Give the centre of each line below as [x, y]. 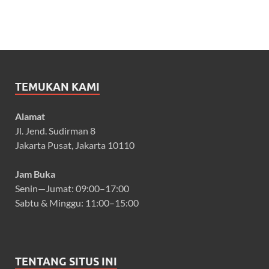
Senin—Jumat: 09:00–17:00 [72, 188]
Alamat [30, 116]
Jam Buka [35, 174]
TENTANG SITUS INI [66, 261]
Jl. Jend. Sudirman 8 [55, 130]
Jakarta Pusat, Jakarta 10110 [75, 145]
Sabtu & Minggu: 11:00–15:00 [77, 202]
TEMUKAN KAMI [57, 86]
